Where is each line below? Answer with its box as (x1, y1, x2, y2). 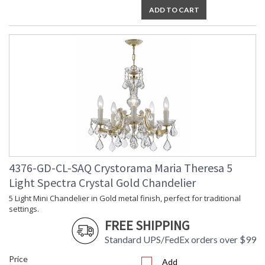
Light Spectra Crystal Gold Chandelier (9, 175, 196, 190)
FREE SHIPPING (105, 217, 189, 234)
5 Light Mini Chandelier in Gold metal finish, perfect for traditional (9, 193, 241, 204)
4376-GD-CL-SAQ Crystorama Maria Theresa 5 (9, 160, 232, 176)
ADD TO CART (148, 5, 199, 15)
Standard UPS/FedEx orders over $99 (105, 234, 256, 245)
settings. (9, 203, 39, 215)
